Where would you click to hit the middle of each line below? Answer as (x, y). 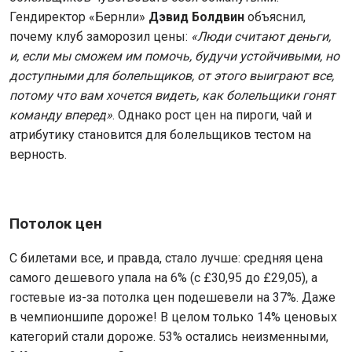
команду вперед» (61, 115)
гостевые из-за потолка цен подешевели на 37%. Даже (172, 297)
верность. (38, 154)
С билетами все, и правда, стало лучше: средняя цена (166, 258)
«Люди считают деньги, (261, 37)
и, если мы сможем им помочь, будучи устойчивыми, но (174, 56)
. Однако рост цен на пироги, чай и (212, 115)
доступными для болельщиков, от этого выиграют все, (172, 76)
